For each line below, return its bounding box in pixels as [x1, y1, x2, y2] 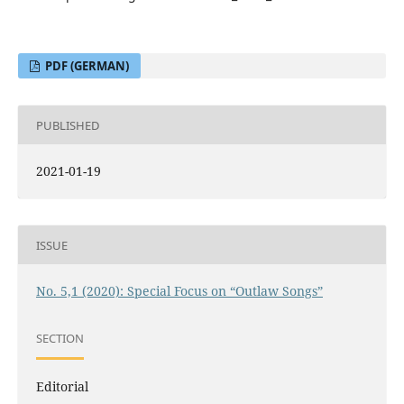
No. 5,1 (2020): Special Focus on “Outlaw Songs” [35, 282, 323, 300]
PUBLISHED [35, 116, 100, 133]
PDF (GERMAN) [42, 58, 130, 75]
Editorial [35, 378, 88, 396]
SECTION [35, 329, 84, 346]
